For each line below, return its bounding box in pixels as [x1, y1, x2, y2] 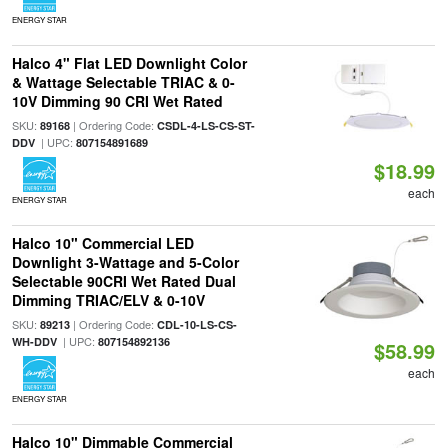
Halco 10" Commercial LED [11, 233, 194, 253]
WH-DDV [11, 334, 57, 349]
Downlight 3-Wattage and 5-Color [11, 252, 239, 272]
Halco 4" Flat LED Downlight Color [11, 53, 247, 73]
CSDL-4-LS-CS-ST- [156, 118, 255, 133]
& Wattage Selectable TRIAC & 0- [11, 72, 235, 92]
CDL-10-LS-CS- [156, 317, 237, 332]
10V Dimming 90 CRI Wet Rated [11, 91, 223, 111]
